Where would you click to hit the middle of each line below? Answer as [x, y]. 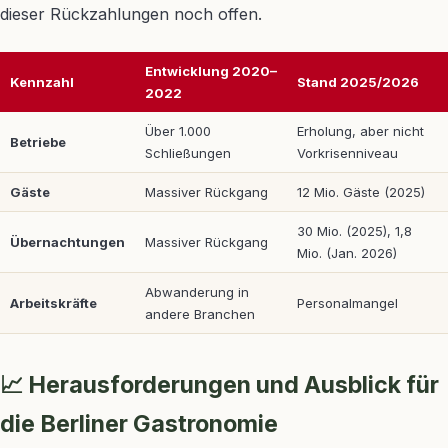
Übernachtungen [67, 242]
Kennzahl [42, 82]
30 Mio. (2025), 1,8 [354, 231]
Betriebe [38, 142]
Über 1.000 [178, 131]
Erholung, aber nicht [360, 131]
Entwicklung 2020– [211, 71]
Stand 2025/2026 [358, 82]
